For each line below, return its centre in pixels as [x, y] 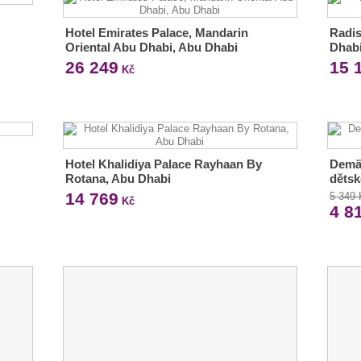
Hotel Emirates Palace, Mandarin [156, 33]
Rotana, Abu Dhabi [118, 178]
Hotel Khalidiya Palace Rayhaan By [163, 164]
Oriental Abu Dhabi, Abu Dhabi [151, 47]
